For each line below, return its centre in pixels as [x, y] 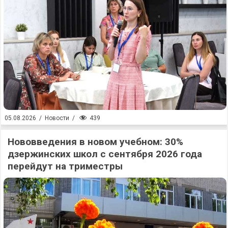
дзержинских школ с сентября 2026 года [105, 154]
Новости [57, 118]
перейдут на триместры [65, 166]
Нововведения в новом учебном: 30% [95, 141]
